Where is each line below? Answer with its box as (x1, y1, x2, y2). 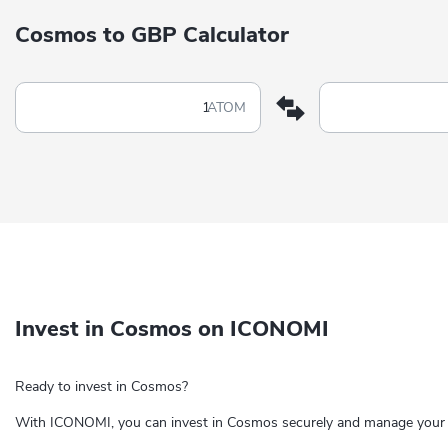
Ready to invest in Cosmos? (15, 377, 188, 396)
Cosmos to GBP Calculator (15, 20, 289, 50)
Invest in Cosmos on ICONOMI (15, 314, 329, 344)
